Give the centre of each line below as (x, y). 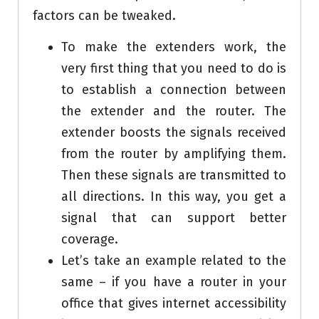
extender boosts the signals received (174, 133)
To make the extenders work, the (174, 47)
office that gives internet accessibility (174, 304)
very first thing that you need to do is (174, 69)
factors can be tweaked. (104, 16)
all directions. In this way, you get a (174, 197)
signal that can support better (174, 218)
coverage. (90, 240)
